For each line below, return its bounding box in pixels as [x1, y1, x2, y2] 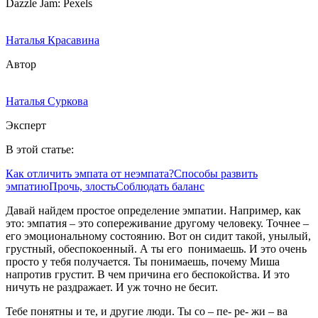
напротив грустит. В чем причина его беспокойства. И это [6, 268, 290, 280]
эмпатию [6, 180, 49, 192]
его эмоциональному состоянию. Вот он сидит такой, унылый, [6, 229, 311, 242]
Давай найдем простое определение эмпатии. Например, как [6, 204, 301, 216]
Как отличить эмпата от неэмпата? [6, 167, 174, 180]
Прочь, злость [49, 180, 116, 192]
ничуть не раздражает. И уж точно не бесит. [6, 280, 218, 293]
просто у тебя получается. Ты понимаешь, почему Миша [6, 255, 280, 268]
